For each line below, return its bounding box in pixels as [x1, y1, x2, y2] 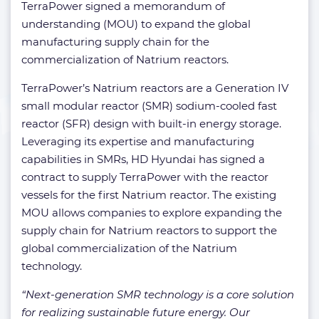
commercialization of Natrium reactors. [21, 52, 229, 66]
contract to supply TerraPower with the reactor [21, 169, 268, 184]
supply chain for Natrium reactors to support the [21, 223, 277, 237]
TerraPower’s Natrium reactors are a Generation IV [21, 80, 288, 95]
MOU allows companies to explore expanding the [21, 205, 282, 219]
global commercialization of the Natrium [21, 241, 237, 255]
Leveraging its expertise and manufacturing [21, 134, 254, 148]
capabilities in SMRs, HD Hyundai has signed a [21, 152, 265, 166]
